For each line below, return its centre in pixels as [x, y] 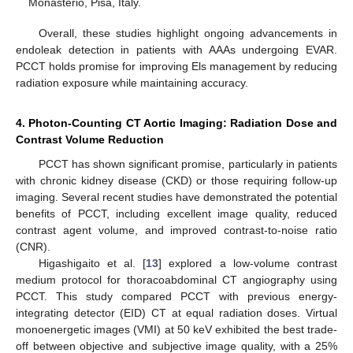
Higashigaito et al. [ [92, 263]
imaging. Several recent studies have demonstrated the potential [176, 197]
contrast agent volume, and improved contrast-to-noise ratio [176, 230]
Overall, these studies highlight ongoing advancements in [188, 33]
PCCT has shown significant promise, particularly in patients [188, 163]
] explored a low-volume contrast [248, 263]
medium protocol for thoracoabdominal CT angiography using [176, 279]
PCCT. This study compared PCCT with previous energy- [176, 296]
